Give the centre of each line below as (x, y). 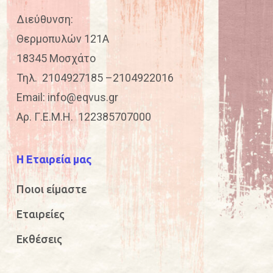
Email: (32, 97)
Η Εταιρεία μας (54, 159)
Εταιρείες (40, 214)
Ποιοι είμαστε (51, 189)
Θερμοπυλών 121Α (62, 38)
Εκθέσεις (39, 239)
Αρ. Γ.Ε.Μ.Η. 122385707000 (83, 116)
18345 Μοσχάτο (56, 58)
